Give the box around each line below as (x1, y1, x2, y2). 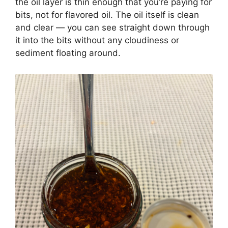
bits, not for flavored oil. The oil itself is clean (15, 10, 199, 20)
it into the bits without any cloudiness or (15, 35, 179, 46)
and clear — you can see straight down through (15, 22, 210, 33)
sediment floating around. (15, 48, 121, 59)
